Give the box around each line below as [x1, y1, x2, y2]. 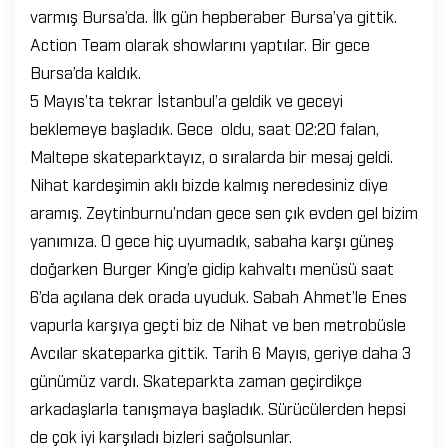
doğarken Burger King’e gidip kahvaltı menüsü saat [30, 257, 394, 278]
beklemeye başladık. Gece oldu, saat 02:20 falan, [30, 117, 379, 138]
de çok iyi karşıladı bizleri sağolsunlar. [30, 425, 292, 446]
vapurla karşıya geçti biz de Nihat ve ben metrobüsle [30, 313, 406, 334]
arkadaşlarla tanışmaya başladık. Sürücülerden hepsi [30, 397, 406, 418]
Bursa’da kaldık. [30, 61, 141, 82]
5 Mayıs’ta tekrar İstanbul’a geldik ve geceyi [30, 89, 343, 110]
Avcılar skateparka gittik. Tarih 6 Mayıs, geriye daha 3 [30, 341, 411, 362]
